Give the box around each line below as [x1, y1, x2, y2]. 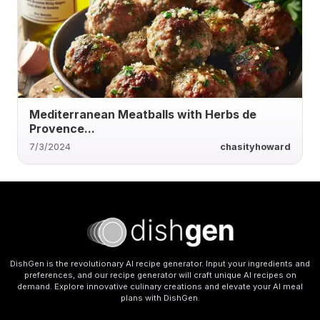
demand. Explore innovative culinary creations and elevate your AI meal [17, 281, 303, 291]
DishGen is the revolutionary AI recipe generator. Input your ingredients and [10, 259, 310, 269]
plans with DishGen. [120, 293, 200, 303]
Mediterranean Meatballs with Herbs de [29, 106, 256, 121]
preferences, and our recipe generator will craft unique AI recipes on [24, 270, 296, 280]
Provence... [29, 121, 95, 136]
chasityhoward [220, 141, 291, 152]
